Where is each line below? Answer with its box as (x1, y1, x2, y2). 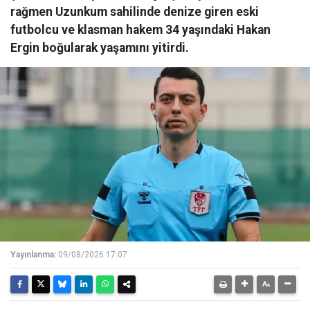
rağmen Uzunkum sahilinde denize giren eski (10, 5, 259, 19)
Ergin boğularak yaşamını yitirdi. (10, 41, 189, 55)
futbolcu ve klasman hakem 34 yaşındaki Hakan (10, 23, 271, 37)
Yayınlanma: (10, 250, 56, 260)
